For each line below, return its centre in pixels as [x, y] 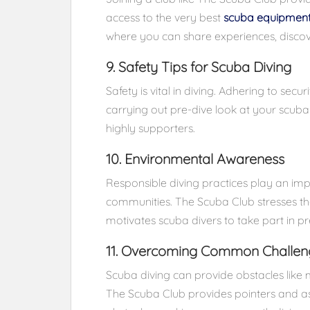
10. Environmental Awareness [195, 159]
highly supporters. [151, 128]
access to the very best [165, 17]
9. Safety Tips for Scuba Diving [199, 67]
